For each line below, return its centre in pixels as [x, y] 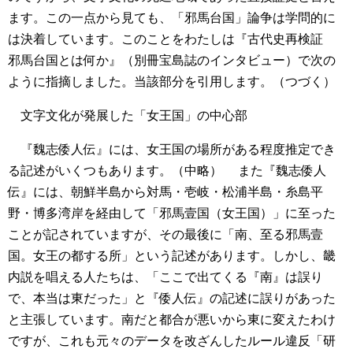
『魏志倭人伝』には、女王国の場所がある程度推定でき [172, 150]
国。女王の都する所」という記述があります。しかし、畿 [172, 256]
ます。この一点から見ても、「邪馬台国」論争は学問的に [172, 18]
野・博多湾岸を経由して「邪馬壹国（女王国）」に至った [172, 214]
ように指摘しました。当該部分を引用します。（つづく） [172, 82]
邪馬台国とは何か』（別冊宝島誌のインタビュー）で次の [172, 61]
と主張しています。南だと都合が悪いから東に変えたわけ [172, 320]
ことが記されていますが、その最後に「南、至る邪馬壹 [165, 235]
